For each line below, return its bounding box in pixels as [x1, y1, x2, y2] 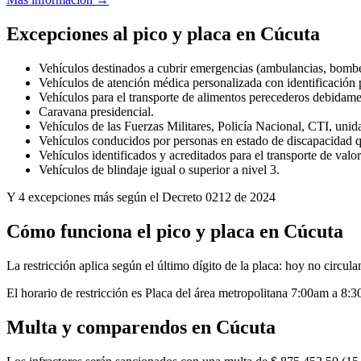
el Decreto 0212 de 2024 [150, 190, 276, 205]
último [157, 258, 189, 272]
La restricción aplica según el [6, 258, 154, 272]
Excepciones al [6, 23, 133, 45]
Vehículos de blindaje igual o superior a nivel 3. [39, 163, 280, 177]
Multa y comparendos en [6, 316, 216, 338]
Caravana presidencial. [39, 105, 154, 119]
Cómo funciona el [6, 221, 156, 243]
